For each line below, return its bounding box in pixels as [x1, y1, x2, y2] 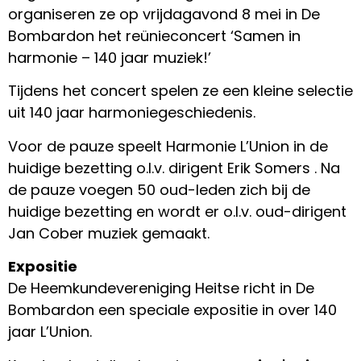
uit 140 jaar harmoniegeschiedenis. [8, 102, 255, 123]
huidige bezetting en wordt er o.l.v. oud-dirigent [8, 201, 346, 222]
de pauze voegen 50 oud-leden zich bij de [8, 179, 310, 200]
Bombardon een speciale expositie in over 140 [8, 300, 337, 321]
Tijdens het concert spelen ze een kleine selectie [8, 81, 353, 102]
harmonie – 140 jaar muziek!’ [8, 48, 211, 68]
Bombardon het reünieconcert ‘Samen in [8, 26, 301, 46]
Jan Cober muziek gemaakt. [8, 222, 210, 243]
